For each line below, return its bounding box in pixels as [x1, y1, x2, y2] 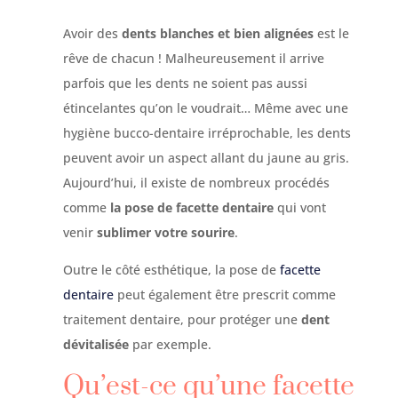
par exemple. [128, 336, 211, 353]
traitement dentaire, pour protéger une [62, 311, 301, 328]
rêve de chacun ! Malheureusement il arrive [62, 50, 324, 67]
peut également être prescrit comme [113, 286, 336, 303]
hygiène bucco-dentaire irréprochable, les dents [62, 124, 351, 141]
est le [313, 25, 349, 42]
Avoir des [62, 25, 118, 42]
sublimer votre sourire [96, 224, 235, 241]
